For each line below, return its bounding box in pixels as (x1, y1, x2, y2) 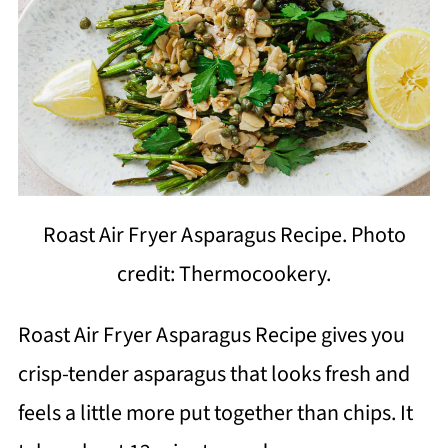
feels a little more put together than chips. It (17, 396, 413, 429)
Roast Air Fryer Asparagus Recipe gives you (17, 318, 405, 351)
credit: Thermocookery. (117, 257, 331, 290)
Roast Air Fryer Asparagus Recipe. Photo (42, 218, 406, 251)
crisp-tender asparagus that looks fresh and (17, 357, 410, 390)
